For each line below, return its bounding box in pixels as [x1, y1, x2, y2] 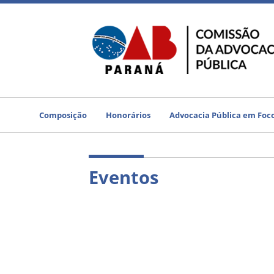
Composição [39, 109, 87, 120]
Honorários [105, 109, 150, 120]
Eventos [89, 165, 158, 190]
